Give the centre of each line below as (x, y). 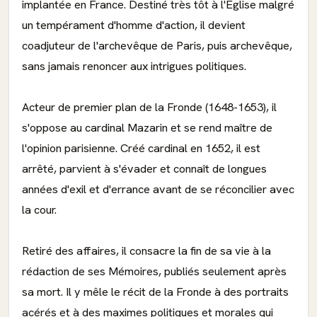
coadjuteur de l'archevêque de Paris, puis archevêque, (157, 46)
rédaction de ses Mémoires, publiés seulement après (154, 271)
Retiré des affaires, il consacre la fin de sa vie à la (146, 251)
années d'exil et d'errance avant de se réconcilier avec (158, 189)
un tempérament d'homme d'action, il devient (134, 25)
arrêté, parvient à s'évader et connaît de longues (144, 169)
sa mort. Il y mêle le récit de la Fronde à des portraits (155, 292)
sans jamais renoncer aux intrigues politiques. (134, 66)
